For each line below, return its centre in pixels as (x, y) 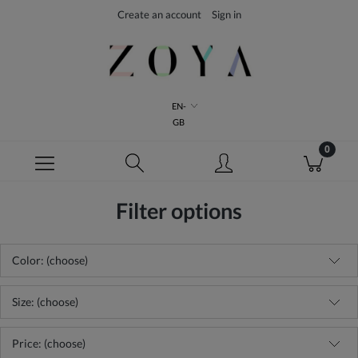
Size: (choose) (45, 302)
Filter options (179, 211)
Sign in (226, 14)
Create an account (159, 14)
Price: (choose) (49, 343)
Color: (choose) (50, 260)
